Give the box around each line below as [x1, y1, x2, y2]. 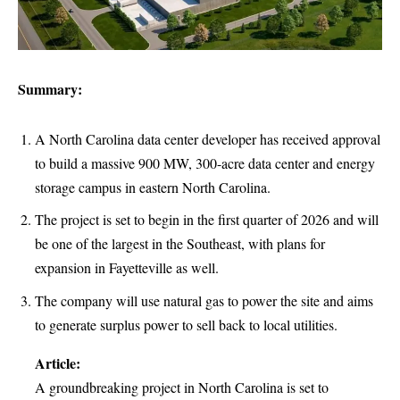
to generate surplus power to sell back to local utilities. [35, 314, 337, 334]
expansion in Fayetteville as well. [35, 258, 219, 278]
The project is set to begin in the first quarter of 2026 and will [35, 210, 379, 229]
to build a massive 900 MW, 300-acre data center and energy [35, 153, 375, 172]
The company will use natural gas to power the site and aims [35, 290, 373, 310]
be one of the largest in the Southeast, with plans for [35, 234, 325, 254]
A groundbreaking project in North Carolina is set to [35, 377, 329, 396]
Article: [35, 352, 80, 373]
